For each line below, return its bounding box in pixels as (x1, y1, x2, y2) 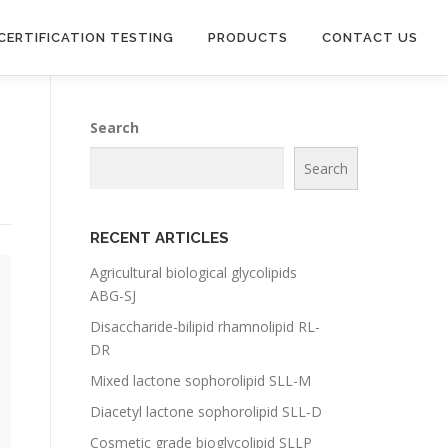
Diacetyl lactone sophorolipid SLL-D (90, 402, 322, 421)
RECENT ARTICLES (90, 229, 229, 247)
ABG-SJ (90, 286, 136, 305)
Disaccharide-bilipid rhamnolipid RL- (90, 317, 320, 336)
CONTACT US (322, 30, 418, 45)
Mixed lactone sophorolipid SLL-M (90, 371, 311, 390)
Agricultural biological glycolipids (90, 263, 297, 282)
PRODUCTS (208, 30, 288, 45)
